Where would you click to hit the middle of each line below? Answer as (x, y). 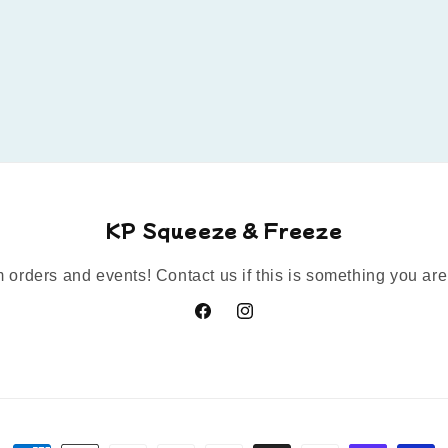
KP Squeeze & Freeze (224, 229)
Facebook (226, 321)
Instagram (269, 321)
